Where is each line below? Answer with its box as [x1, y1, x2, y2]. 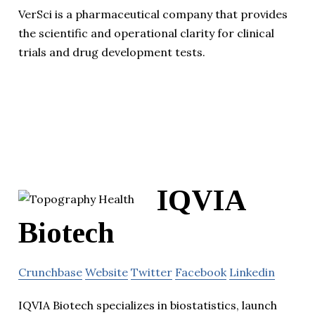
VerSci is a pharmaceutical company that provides [18, 7, 288, 22]
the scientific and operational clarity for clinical [18, 26, 274, 41]
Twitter [131, 265, 172, 280]
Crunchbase [18, 265, 82, 280]
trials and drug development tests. [18, 45, 205, 60]
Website [85, 265, 128, 280]
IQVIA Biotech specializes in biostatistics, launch [18, 298, 277, 313]
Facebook [175, 265, 226, 280]
